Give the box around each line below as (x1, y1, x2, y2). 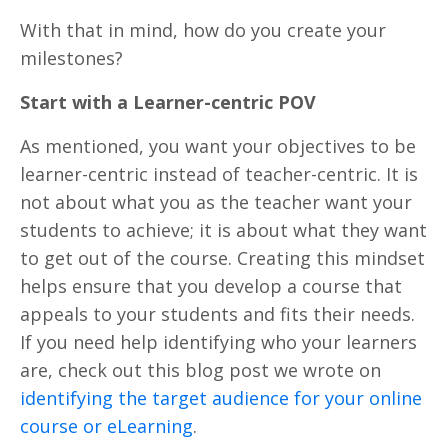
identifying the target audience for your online (20, 385, 422, 410)
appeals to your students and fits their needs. (20, 301, 415, 326)
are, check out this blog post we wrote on (20, 357, 381, 382)
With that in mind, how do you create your (20, 17, 386, 42)
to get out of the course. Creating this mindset (20, 245, 425, 270)
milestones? (20, 45, 128, 70)
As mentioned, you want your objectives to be (20, 133, 416, 158)
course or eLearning (20, 413, 193, 438)
